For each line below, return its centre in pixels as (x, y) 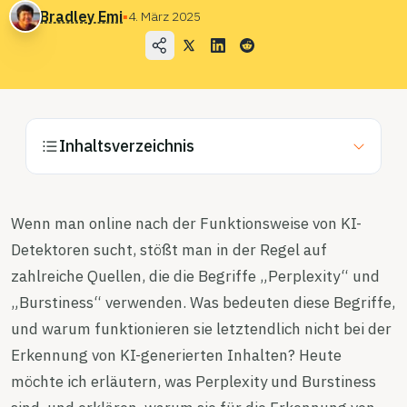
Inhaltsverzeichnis (127, 146)
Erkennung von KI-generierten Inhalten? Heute (176, 355)
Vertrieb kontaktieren (89, 146)
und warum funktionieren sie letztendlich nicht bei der (201, 329)
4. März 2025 (164, 16)
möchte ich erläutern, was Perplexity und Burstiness (194, 382)
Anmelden (196, 204)
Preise (37, 110)
